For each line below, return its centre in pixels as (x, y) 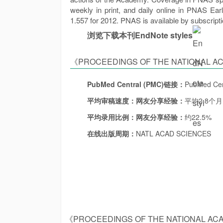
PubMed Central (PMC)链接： (136, 84)
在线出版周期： (111, 133)
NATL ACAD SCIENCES (173, 133)
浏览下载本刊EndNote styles (140, 35)
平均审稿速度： (111, 101)
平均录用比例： (111, 117)
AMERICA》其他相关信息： (120, 74)
